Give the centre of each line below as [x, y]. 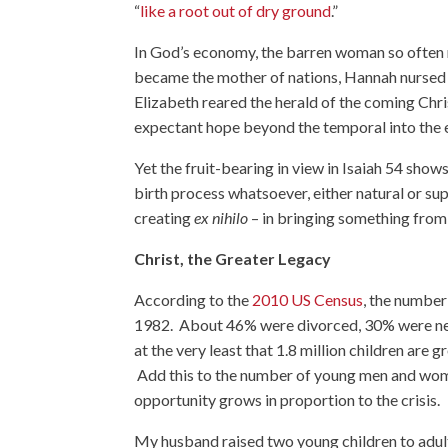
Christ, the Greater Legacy [233, 259]
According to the [193, 300]
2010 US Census [308, 300]
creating [164, 218]
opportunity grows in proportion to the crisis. [287, 400]
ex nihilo [221, 218]
